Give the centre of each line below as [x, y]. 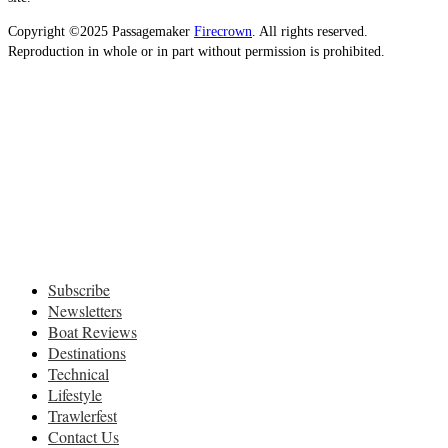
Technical [78, 373]
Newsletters [85, 310]
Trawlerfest [82, 415]
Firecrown [223, 31]
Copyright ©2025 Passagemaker [101, 31]
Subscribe [79, 289]
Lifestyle [75, 394]
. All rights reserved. [310, 31]
